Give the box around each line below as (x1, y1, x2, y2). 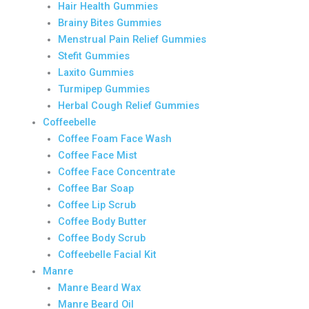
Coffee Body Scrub (57, 231, 146, 244)
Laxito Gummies (57, 66, 134, 79)
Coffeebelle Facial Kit (57, 248, 157, 261)
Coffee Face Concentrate (57, 165, 175, 178)
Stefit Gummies (57, 49, 130, 62)
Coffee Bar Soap (57, 181, 134, 195)
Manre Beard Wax (57, 281, 141, 294)
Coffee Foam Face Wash (57, 132, 172, 145)
